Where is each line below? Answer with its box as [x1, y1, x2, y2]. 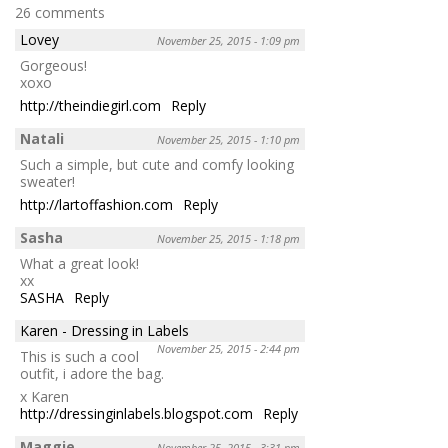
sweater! [20, 171, 75, 191]
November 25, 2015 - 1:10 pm [157, 131, 300, 147]
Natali [20, 128, 64, 148]
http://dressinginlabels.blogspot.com [20, 403, 253, 423]
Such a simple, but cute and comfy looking [20, 154, 294, 174]
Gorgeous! [20, 55, 87, 75]
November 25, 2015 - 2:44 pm [157, 340, 300, 356]
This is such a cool [20, 346, 139, 366]
